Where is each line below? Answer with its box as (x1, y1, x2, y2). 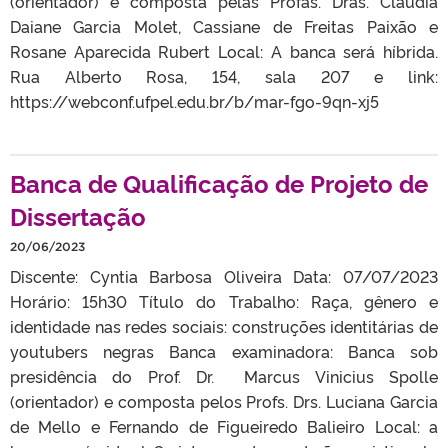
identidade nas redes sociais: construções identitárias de (10, 314, 438, 337)
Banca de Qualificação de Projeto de (10, 165, 428, 199)
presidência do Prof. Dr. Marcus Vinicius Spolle (10, 364, 438, 387)
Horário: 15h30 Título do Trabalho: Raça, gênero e (10, 289, 438, 312)
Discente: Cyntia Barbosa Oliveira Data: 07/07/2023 (10, 264, 438, 287)
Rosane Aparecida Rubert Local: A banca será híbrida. (10, 39, 438, 62)
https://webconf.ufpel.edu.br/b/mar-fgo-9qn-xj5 (10, 89, 379, 112)
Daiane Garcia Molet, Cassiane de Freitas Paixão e (10, 14, 438, 37)
